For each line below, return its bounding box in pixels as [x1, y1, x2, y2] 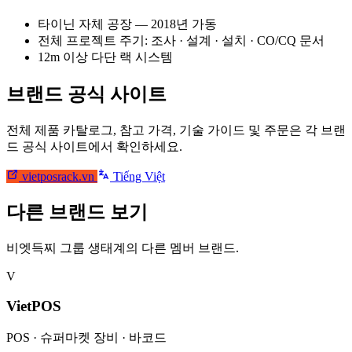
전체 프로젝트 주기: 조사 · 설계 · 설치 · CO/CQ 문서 [38, 33, 324, 47]
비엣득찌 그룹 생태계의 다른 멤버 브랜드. [6, 240, 239, 255]
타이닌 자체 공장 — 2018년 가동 [38, 16, 217, 31]
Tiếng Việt [110, 169, 165, 183]
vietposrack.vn [19, 169, 97, 183]
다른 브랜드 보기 [6, 201, 148, 222]
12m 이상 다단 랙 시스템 [38, 49, 173, 64]
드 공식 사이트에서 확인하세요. [6, 139, 182, 153]
